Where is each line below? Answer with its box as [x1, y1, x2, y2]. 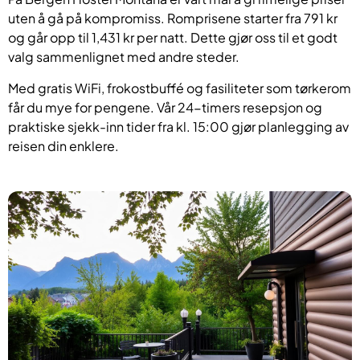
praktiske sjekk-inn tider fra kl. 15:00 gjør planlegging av [8, 117, 349, 135]
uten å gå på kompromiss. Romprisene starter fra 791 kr [8, 10, 337, 27]
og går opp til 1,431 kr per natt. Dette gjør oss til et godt [8, 29, 337, 47]
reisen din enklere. [8, 137, 119, 154]
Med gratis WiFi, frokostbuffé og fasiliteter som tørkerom [8, 79, 351, 96]
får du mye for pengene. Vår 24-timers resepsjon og [8, 98, 322, 116]
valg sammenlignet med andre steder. [8, 48, 239, 66]
